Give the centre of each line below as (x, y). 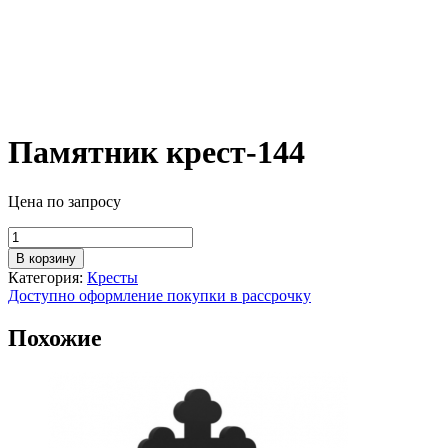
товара (29, 252)
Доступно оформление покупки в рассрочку (159, 295)
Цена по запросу (64, 201)
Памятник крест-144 (156, 152)
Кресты (112, 277)
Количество (47, 234)
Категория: (47, 277)
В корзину (46, 258)
